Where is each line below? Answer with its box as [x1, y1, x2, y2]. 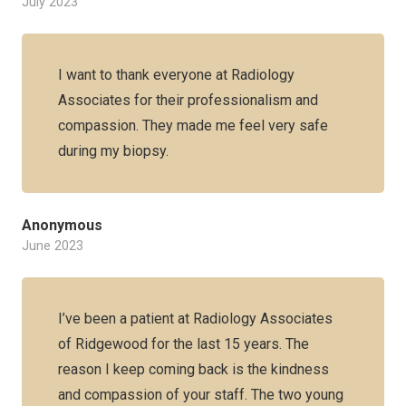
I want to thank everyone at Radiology [58, 66, 295, 83]
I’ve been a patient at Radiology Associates [58, 310, 333, 327]
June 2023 [22, 238, 83, 254]
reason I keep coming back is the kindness [58, 361, 329, 378]
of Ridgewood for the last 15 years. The [58, 335, 309, 353]
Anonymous [22, 217, 102, 234]
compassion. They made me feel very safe [58, 117, 328, 134]
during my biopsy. [58, 142, 169, 159]
